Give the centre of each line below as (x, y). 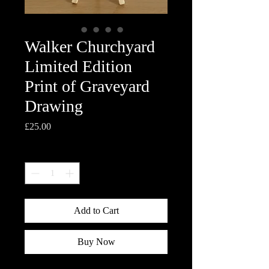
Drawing (54, 106)
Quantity (39, 152)
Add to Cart (96, 210)
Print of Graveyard (87, 86)
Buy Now (96, 242)
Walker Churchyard (90, 47)
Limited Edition (78, 66)
